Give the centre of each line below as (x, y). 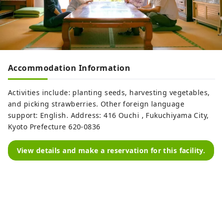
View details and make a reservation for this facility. (111, 150)
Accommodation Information (69, 68)
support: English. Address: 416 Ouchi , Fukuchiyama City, (109, 115)
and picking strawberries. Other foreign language (96, 104)
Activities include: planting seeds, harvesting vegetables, (109, 92)
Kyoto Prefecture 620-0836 (54, 126)
